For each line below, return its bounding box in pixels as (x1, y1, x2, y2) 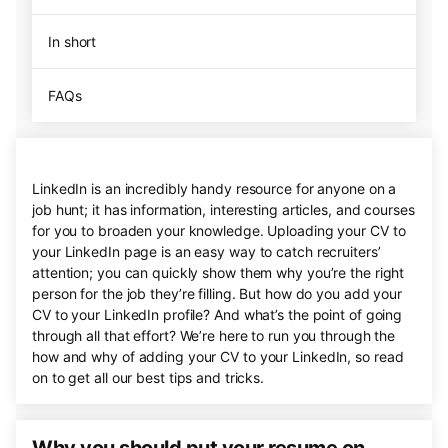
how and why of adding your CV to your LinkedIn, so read (32, 348, 404, 365)
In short (48, 33, 97, 50)
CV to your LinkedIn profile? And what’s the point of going (32, 306, 403, 323)
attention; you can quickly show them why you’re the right (32, 264, 405, 281)
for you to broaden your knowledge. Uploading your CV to (32, 222, 406, 239)
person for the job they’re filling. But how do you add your (32, 285, 403, 302)
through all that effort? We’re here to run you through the (32, 327, 396, 344)
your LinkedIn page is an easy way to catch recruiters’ (32, 243, 381, 260)
